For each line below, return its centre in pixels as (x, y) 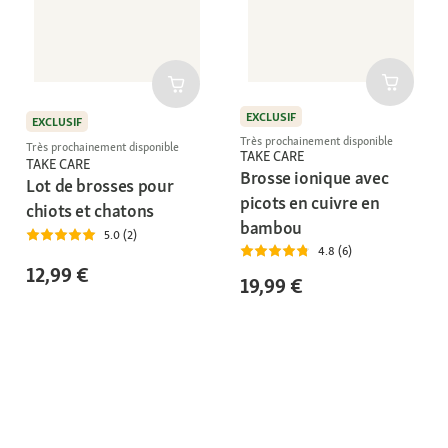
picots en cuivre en (310, 203)
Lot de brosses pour (100, 185)
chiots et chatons (90, 210)
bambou (271, 228)
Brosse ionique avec (314, 178)
